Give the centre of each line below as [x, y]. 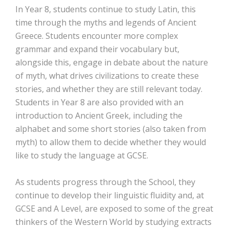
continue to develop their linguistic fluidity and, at [110, 195]
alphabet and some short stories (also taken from [111, 129]
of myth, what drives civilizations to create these [107, 76]
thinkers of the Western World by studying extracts [113, 222]
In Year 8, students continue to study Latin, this [106, 9]
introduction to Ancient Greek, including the [99, 116]
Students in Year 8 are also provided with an [99, 102]
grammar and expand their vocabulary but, [97, 49]
